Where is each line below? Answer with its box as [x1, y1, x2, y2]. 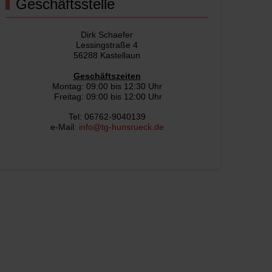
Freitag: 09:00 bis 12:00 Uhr [52, 92, 162, 101]
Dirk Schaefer [81, 30, 133, 39]
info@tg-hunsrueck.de [78, 122, 164, 132]
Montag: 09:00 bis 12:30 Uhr [52, 81, 162, 91]
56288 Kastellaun [73, 50, 140, 60]
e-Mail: [50, 122, 79, 132]
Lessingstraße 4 [76, 40, 138, 50]
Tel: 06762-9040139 [68, 112, 146, 121]
